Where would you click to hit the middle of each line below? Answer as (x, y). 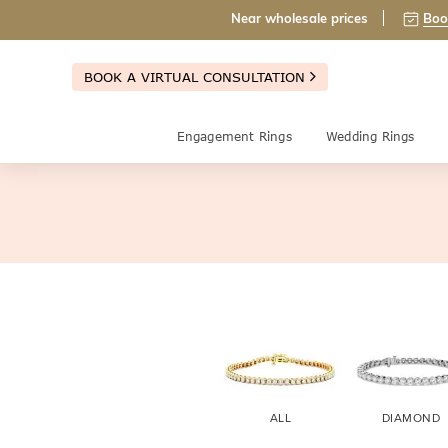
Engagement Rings (234, 136)
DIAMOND (411, 418)
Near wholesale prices (299, 18)
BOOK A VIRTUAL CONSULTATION (197, 76)
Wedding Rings (370, 136)
